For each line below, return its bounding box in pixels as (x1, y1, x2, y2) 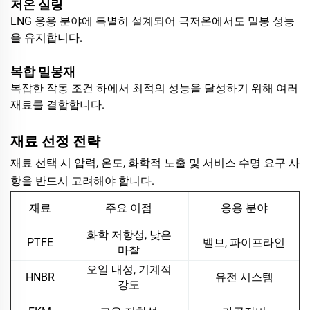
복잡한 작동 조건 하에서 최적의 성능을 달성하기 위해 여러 (10, 81, 298, 95)
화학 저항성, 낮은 (86, 228, 172, 241)
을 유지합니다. (10, 30, 82, 44)
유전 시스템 (215, 270, 273, 284)
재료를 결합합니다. (10, 98, 104, 111)
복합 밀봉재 (10, 64, 75, 79)
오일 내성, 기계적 (86, 262, 172, 276)
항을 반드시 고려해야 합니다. (10, 174, 154, 188)
